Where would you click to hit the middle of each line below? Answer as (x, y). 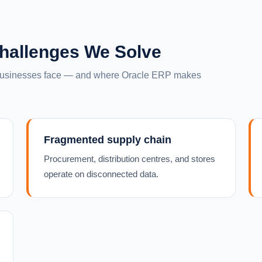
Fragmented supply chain (108, 140)
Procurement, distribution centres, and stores (130, 159)
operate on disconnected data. (101, 174)
